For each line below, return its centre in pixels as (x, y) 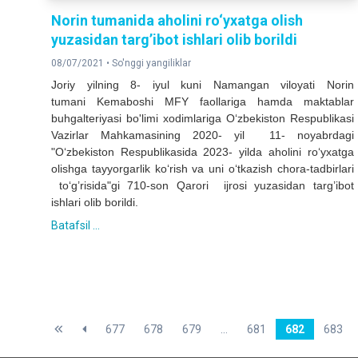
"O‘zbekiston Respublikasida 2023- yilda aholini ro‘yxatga (203, 152)
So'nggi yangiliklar (151, 64)
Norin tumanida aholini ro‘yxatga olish (177, 21)
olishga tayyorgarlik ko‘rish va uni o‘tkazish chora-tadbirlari (203, 169)
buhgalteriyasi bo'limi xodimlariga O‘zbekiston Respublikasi (203, 119)
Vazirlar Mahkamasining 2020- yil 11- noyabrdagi (203, 135)
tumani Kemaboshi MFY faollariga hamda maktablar (203, 102)
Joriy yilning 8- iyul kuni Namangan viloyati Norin (203, 85)
